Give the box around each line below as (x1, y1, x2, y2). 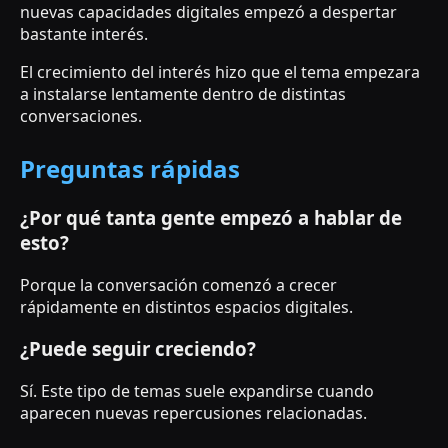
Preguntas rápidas (20, 151, 240, 185)
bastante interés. (20, 22, 148, 45)
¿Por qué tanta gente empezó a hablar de (20, 204, 402, 230)
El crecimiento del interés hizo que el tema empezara (20, 60, 420, 83)
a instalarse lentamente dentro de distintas (20, 82, 346, 105)
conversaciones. (20, 104, 142, 127)
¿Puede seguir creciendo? (20, 336, 256, 362)
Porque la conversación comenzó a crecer (20, 273, 337, 296)
